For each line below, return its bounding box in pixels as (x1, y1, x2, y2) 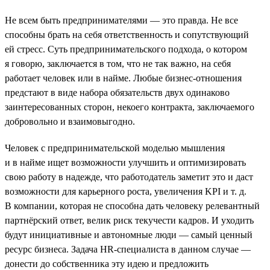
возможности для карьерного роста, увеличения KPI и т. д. (5, 186, 246, 196)
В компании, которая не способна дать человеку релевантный (5, 200, 260, 211)
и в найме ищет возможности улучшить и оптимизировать (5, 157, 246, 168)
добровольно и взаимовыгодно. (5, 116, 135, 127)
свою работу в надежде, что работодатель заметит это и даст (5, 171, 253, 182)
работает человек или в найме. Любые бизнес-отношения (5, 72, 242, 83)
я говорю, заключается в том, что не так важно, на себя (5, 58, 231, 69)
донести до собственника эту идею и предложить (5, 258, 209, 269)
